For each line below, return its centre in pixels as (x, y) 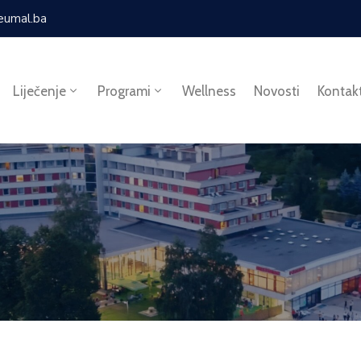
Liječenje (39, 91)
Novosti (276, 91)
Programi (124, 91)
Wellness (209, 91)
